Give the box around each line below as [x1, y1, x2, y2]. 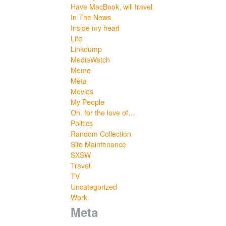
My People [71, 96, 104, 107]
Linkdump [71, 43, 102, 54]
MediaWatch [71, 54, 110, 65]
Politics [71, 118, 93, 128]
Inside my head [71, 22, 120, 33]
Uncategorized [71, 181, 117, 192]
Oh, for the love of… [71, 107, 135, 118]
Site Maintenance [71, 139, 126, 149]
